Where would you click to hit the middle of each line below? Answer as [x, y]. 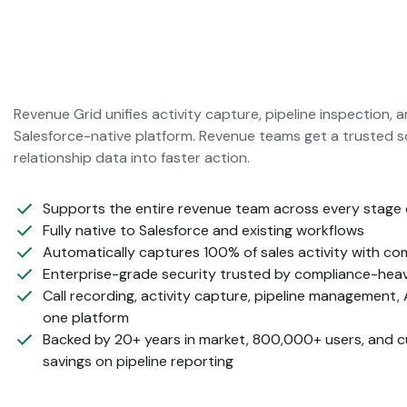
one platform [86, 318]
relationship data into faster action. [132, 158]
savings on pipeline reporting [138, 362]
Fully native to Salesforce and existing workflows [203, 231]
